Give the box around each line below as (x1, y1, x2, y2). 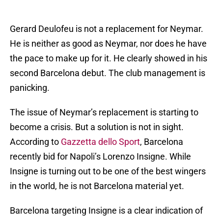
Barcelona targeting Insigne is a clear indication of (10, 205, 203, 216)
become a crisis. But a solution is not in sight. (10, 122, 184, 133)
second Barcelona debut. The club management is (10, 68, 205, 79)
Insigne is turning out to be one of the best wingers (10, 166, 206, 177)
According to (10, 137, 61, 147)
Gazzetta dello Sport (61, 137, 140, 147)
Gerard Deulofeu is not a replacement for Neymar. (10, 24, 203, 34)
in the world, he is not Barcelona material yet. (10, 181, 184, 192)
